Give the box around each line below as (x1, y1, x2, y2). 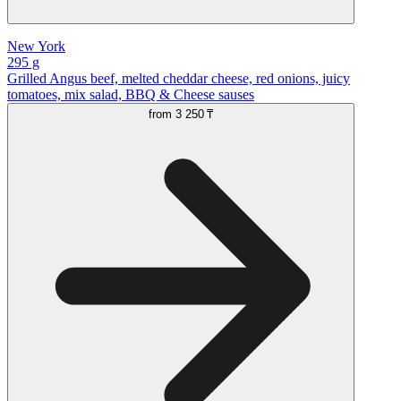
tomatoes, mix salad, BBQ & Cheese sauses (7, 86, 254, 102)
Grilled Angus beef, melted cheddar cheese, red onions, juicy (7, 70, 350, 86)
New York (7, 38, 65, 54)
